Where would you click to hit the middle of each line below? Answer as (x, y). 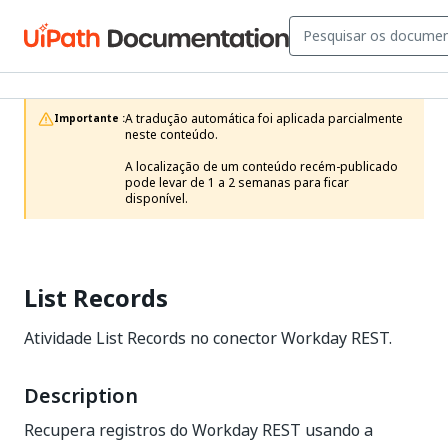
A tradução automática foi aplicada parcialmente (264, 119)
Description (81, 396)
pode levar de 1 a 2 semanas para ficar (237, 183)
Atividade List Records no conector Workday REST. (208, 338)
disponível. (156, 199)
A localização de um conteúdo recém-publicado (261, 167)
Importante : (89, 118)
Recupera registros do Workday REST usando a (198, 430)
